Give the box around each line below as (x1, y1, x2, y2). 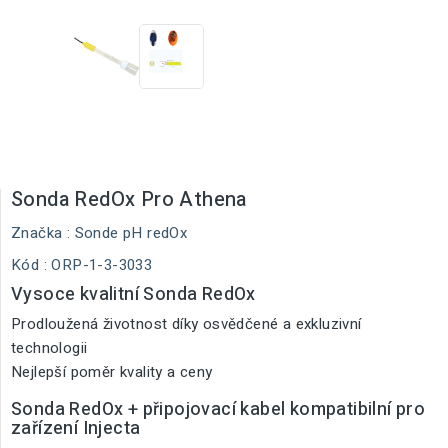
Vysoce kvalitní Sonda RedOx (11, 281, 256, 308)
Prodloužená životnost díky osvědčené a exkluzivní (11, 313, 362, 335)
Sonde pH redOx (74, 222, 188, 244)
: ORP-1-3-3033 (43, 254, 153, 276)
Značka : (11, 222, 71, 244)
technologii (11, 337, 88, 359)
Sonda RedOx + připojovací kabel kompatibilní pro (11, 396, 426, 423)
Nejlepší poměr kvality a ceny (11, 361, 213, 383)
